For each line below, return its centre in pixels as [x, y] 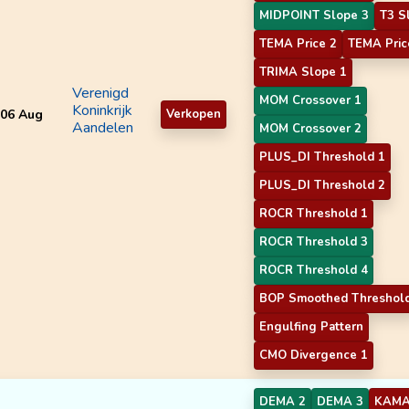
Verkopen [194, 114]
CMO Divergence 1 [314, 355]
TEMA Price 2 [298, 43]
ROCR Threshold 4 [314, 270]
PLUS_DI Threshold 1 [322, 157]
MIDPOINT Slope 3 [314, 15]
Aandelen [103, 127]
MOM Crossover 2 [310, 128]
